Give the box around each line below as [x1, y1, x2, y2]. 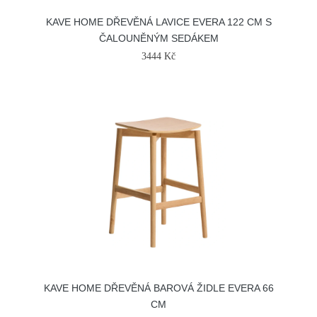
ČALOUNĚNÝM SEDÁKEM [98, 33, 219, 44]
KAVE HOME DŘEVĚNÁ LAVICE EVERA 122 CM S [45, 16, 272, 28]
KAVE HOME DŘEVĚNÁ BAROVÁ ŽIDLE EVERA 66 [43, 282, 274, 294]
